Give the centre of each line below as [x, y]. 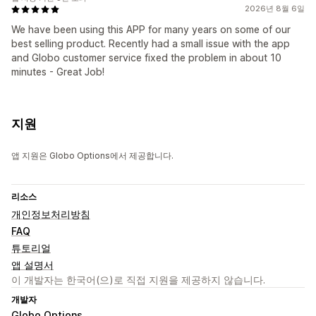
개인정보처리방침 [51, 214]
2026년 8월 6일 [275, 9]
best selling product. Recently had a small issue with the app [151, 44]
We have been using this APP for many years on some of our [151, 30]
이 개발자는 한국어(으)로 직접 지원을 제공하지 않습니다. [138, 280]
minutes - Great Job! [58, 72]
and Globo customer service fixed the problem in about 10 [146, 58]
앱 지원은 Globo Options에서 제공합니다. [92, 156]
